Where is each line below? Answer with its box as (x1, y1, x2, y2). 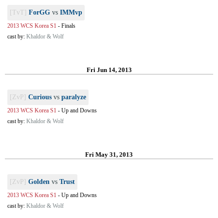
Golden (28, 178, 50, 185)
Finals (61, 22, 75, 29)
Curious (28, 93, 52, 101)
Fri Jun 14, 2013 (86, 66, 132, 73)
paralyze (61, 93, 86, 101)
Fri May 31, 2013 (85, 151, 133, 158)
